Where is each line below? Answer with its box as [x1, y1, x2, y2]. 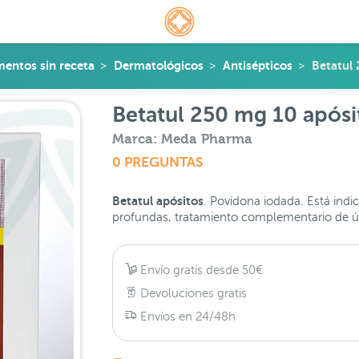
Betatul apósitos [111, 194, 204, 208]
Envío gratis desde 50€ [136, 263, 263, 276]
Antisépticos [222, 58, 292, 72]
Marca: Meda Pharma [111, 131, 252, 147]
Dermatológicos [113, 58, 204, 72]
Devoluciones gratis [136, 286, 247, 300]
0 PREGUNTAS [111, 155, 203, 170]
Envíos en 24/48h [136, 309, 236, 323]
